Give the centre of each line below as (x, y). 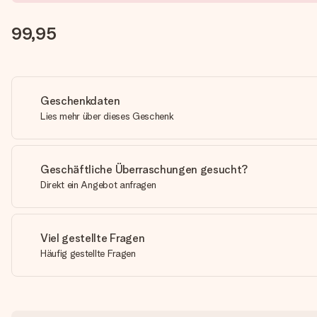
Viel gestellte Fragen (93, 238)
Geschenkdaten (80, 101)
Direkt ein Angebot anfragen (98, 185)
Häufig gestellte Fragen (88, 253)
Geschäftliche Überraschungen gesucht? (145, 169)
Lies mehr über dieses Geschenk (107, 116)
